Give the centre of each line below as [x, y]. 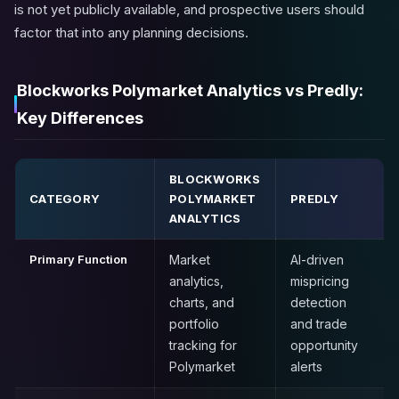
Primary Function [78, 259]
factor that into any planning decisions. [131, 33]
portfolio [194, 324]
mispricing [320, 281]
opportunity [324, 345]
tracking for [203, 345]
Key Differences [80, 118]
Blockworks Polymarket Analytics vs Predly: [190, 90]
